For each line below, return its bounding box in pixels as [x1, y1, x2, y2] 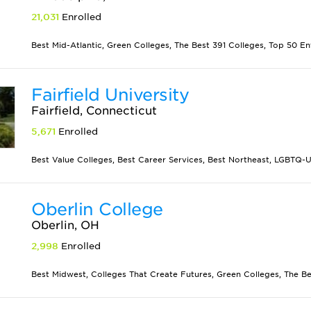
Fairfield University [31, 85, 190, 105]
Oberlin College [31, 199, 163, 219]
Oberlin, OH [31, 219, 100, 232]
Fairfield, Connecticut [31, 104, 158, 117]
